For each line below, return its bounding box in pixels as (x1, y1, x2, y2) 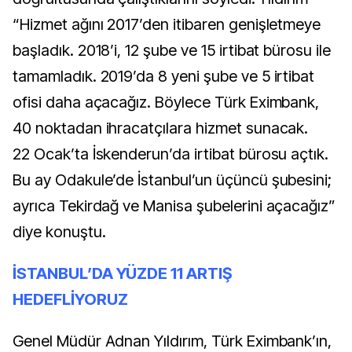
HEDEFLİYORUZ (13, 290, 128, 310)
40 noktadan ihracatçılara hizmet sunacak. (13, 119, 309, 138)
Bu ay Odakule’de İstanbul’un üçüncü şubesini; (13, 170, 332, 190)
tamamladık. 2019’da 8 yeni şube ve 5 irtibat (13, 67, 315, 86)
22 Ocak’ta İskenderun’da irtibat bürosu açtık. (13, 145, 329, 164)
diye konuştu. (13, 222, 106, 242)
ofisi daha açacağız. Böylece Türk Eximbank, (13, 93, 320, 112)
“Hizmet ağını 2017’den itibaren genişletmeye (13, 15, 321, 35)
